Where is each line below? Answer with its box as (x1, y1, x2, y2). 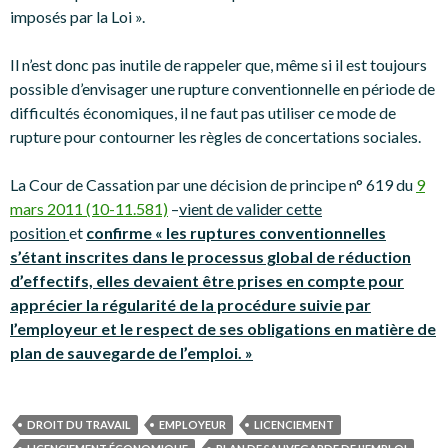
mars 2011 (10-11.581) (10, 199, 168, 218)
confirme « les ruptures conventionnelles (86, 223, 386, 242)
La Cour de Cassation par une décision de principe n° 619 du (10, 175, 416, 194)
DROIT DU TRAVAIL (27, 418, 131, 431)
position (10, 223, 69, 242)
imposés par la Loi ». (10, 7, 145, 26)
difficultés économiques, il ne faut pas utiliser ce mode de (10, 103, 396, 122)
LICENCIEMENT (254, 418, 334, 431)
